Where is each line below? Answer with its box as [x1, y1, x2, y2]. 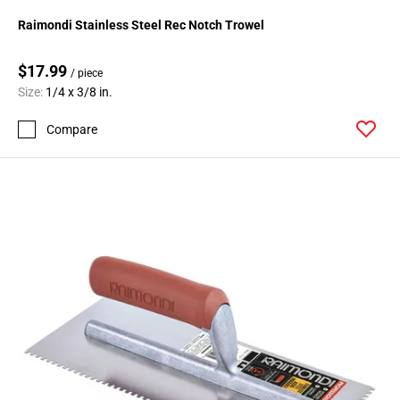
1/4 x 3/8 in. [46, 85, 112, 100]
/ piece [71, 67, 103, 80]
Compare [46, 121, 97, 137]
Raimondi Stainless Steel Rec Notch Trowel [18, 18, 264, 33]
